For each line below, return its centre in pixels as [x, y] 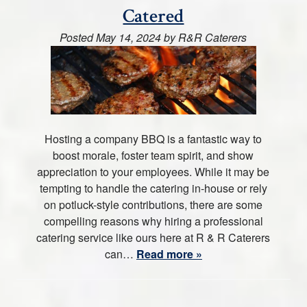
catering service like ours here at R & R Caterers [153, 237]
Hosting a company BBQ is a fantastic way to [153, 139]
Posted [78, 37]
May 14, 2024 [129, 37]
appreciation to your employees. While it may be [153, 172]
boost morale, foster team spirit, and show [153, 155]
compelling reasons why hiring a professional [153, 221]
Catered [153, 16]
